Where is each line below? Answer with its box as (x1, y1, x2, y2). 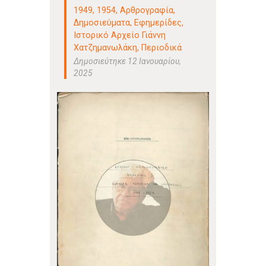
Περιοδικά (141, 42, 182, 52)
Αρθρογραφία (120, 5, 174, 15)
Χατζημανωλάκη (74, 42, 138, 52)
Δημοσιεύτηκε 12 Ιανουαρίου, (74, 56, 182, 66)
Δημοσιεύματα (74, 17, 131, 27)
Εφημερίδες (134, 17, 182, 27)
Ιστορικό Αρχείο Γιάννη (74, 30, 166, 40)
